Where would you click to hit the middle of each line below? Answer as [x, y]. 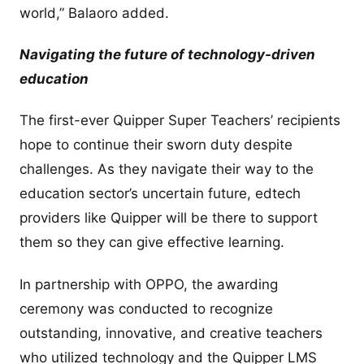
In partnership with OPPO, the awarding [149, 284]
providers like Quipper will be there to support [169, 218]
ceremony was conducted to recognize [146, 308]
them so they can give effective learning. [154, 243]
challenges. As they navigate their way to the [167, 169]
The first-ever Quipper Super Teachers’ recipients [180, 121]
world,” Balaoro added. [94, 13]
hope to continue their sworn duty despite [156, 145]
